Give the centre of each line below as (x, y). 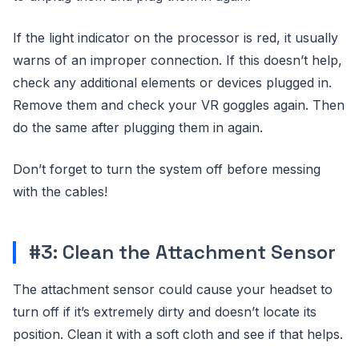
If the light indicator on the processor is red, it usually (175, 38)
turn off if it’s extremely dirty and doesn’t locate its (165, 312)
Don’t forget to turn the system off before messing (167, 169)
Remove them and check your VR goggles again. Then (179, 105)
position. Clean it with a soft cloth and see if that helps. (178, 334)
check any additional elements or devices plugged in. (172, 83)
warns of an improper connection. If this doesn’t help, (177, 60)
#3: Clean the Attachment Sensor (182, 252)
